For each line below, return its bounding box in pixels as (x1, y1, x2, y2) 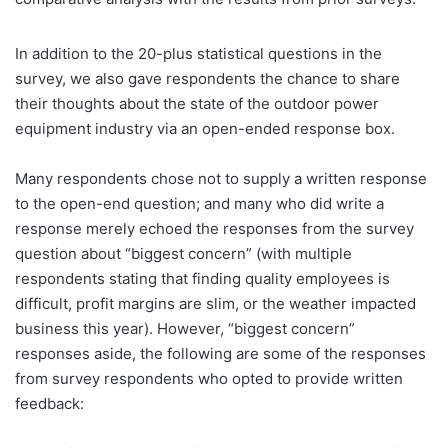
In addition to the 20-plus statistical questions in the (15, 43, 382, 63)
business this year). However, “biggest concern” (15, 318, 355, 338)
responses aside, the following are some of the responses (15, 343, 426, 363)
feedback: (15, 393, 84, 413)
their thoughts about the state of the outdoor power (15, 93, 379, 113)
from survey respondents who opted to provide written (15, 368, 403, 388)
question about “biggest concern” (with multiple (15, 243, 352, 263)
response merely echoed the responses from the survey (15, 218, 414, 238)
